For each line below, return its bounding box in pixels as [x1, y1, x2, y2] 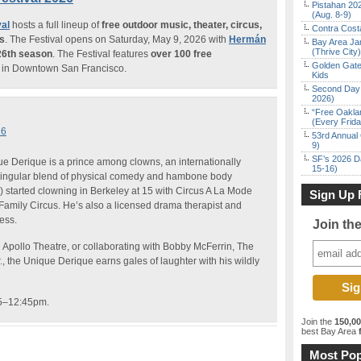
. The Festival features [52, 48, 151, 60]
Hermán [229, 34, 266, 45]
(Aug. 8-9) [312, 10, 351, 19]
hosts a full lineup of [10, 19, 99, 31]
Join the [301, 317, 334, 326]
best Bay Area [301, 326, 356, 336]
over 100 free [151, 48, 212, 60]
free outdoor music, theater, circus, [99, 19, 262, 31]
